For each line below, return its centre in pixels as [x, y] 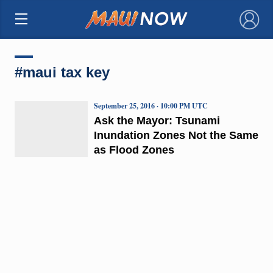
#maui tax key [62, 72]
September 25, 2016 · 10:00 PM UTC [151, 105]
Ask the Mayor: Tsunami [157, 120]
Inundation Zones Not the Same [176, 135]
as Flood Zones [134, 150]
